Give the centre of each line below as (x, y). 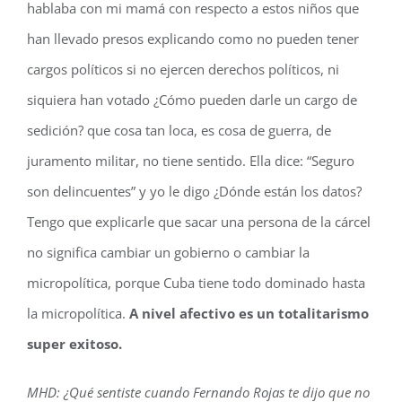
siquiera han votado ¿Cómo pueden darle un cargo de (192, 100)
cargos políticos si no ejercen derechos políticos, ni (183, 69)
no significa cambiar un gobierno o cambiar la (168, 252)
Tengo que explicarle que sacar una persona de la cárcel (199, 222)
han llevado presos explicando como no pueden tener (193, 39)
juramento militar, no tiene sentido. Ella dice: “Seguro (191, 161)
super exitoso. (74, 344)
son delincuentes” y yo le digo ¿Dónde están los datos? (194, 191)
